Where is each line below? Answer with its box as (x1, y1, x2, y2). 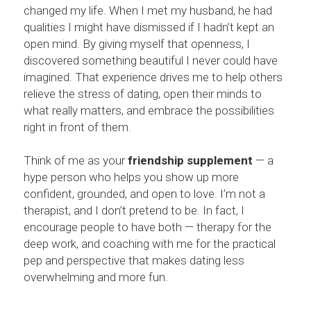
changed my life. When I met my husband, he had (24, 3, 272, 17)
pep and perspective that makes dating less (24, 253, 244, 267)
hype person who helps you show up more (24, 170, 239, 184)
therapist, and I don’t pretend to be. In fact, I (24, 203, 244, 217)
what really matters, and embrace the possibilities (24, 103, 274, 117)
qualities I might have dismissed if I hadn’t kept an (24, 20, 274, 34)
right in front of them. (24, 120, 131, 134)
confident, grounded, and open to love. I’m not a (24, 187, 265, 201)
